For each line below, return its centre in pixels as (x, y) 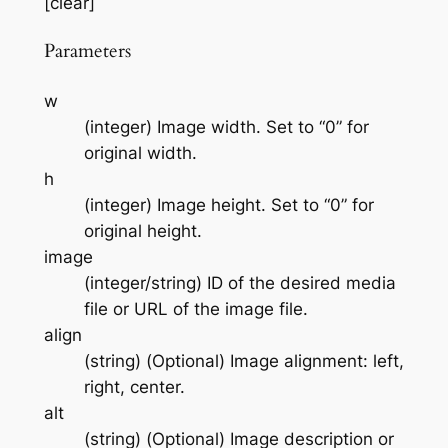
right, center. (134, 386)
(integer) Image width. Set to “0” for (226, 126)
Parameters (87, 51)
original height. (142, 230)
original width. (140, 152)
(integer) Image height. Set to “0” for (228, 204)
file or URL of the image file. (195, 308)
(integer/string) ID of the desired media (239, 282)
